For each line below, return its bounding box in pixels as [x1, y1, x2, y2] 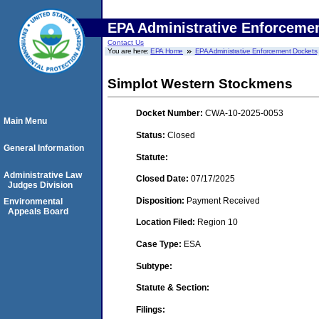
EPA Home [150, 47, 184, 55]
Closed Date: [136, 174, 191, 184]
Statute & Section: [136, 283, 209, 293]
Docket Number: [136, 108, 205, 119]
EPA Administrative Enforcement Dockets [194, 47, 318, 55]
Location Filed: [136, 217, 197, 228]
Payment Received [187, 195, 260, 206]
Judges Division [8, 180, 73, 190]
